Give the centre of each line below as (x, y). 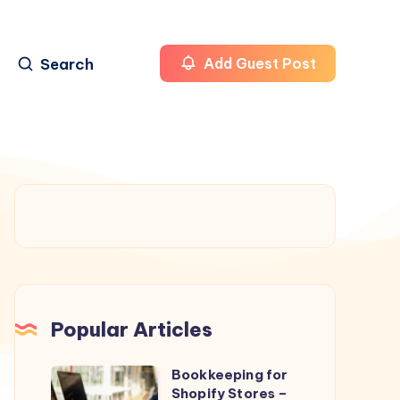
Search (67, 65)
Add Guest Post (258, 64)
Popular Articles (132, 329)
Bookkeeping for (230, 374)
